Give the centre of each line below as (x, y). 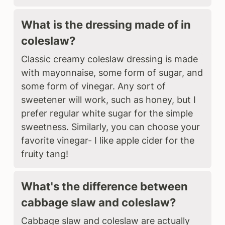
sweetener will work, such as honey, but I (109, 99)
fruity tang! (45, 154)
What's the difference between (105, 186)
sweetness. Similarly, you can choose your (111, 127)
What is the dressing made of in (106, 24)
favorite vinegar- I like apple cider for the (108, 140)
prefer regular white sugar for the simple (107, 113)
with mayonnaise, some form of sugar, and (112, 72)
